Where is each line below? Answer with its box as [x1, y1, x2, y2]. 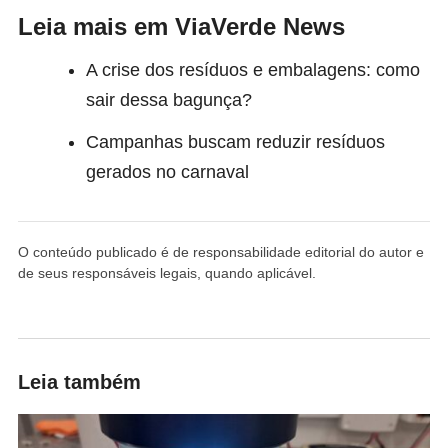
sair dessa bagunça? [86, 89, 252, 110]
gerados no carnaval [86, 161, 249, 182]
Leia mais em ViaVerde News [18, 12, 345, 40]
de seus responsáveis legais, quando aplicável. [18, 264, 316, 281]
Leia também [18, 370, 141, 393]
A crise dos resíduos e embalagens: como [86, 59, 420, 80]
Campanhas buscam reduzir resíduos [86, 131, 385, 152]
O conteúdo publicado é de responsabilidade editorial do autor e [18, 243, 424, 260]
